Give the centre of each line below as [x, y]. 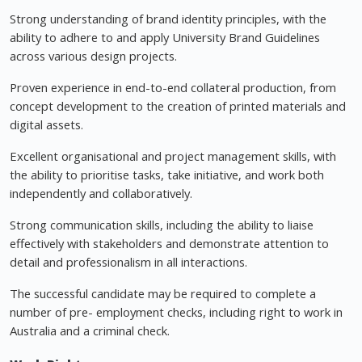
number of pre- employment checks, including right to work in [176, 312]
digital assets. [46, 125]
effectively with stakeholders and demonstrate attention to [169, 244]
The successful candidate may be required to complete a [163, 294]
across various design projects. [93, 56]
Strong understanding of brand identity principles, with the [168, 19]
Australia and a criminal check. [90, 331]
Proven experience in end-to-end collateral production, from [173, 88]
